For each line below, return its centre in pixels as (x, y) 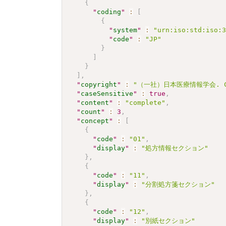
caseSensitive (107, 93)
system (125, 30)
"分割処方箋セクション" (178, 184)
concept (95, 121)
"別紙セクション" (168, 220)
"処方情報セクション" (175, 148)
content (95, 102)
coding (109, 12)
